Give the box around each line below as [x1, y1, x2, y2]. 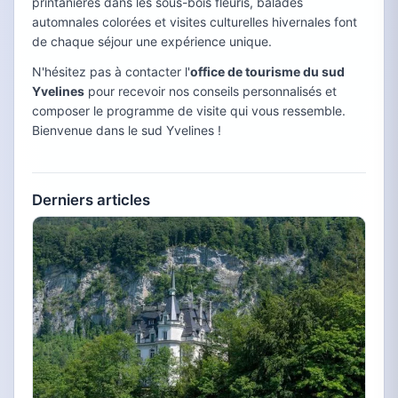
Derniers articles [32, 191, 150, 210]
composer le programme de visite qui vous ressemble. [32, 103, 346, 119]
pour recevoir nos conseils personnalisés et [84, 84, 337, 99]
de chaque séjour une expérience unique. [32, 34, 272, 50]
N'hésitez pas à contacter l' [32, 64, 190, 80]
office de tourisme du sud [190, 64, 345, 80]
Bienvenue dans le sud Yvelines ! [32, 123, 221, 139]
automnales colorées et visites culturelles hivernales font [32, 14, 357, 30]
